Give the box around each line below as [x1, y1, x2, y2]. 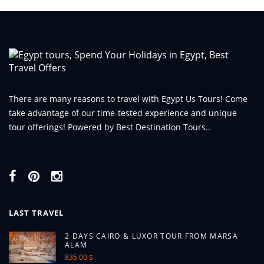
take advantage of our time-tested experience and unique [9, 107, 237, 118]
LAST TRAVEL [9, 207, 64, 218]
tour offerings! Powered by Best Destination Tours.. [9, 121, 210, 133]
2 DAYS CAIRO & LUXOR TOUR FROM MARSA [65, 231, 238, 241]
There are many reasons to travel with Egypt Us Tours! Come [9, 93, 247, 104]
